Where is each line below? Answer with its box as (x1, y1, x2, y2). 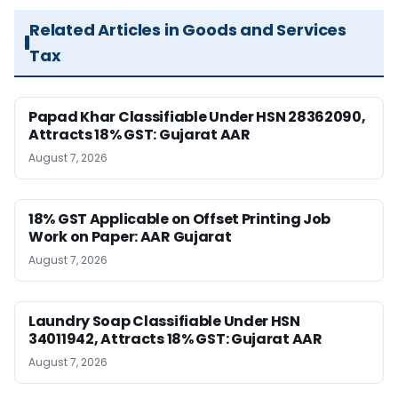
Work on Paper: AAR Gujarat (28, 226, 232, 247)
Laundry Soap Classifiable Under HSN (28, 310, 300, 331)
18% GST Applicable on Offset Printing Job (28, 208, 331, 229)
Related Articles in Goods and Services (28, 18, 347, 41)
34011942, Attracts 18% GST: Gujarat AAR (28, 328, 322, 349)
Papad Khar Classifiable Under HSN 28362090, (28, 106, 366, 127)
